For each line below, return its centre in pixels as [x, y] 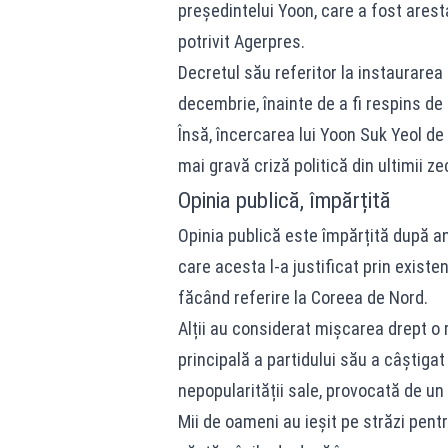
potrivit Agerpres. [241, 41]
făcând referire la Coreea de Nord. [302, 297]
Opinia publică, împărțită [284, 200]
